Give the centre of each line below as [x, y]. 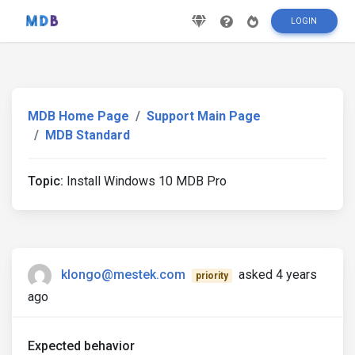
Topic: [46, 181]
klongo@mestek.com [123, 275]
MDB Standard [88, 135]
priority [212, 276]
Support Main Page [204, 116]
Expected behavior [81, 346]
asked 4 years [277, 275]
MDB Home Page [78, 116]
